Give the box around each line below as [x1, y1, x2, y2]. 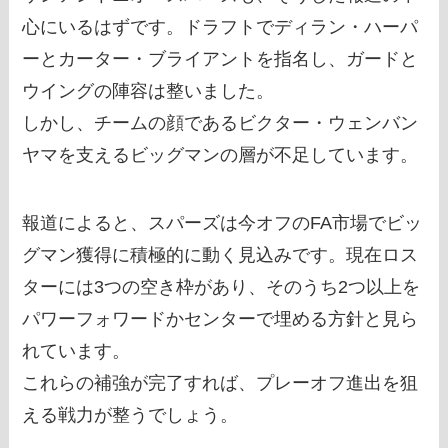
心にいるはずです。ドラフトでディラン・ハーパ [22, 17, 419, 38]
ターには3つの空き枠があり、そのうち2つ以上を [22, 277, 421, 298]
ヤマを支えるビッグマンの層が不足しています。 [22, 145, 419, 166]
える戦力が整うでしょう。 [22, 405, 239, 426]
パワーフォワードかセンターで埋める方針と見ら [22, 309, 419, 330]
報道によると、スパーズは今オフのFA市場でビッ [22, 213, 423, 234]
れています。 [22, 341, 131, 362]
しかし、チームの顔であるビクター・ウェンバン [22, 113, 419, 134]
